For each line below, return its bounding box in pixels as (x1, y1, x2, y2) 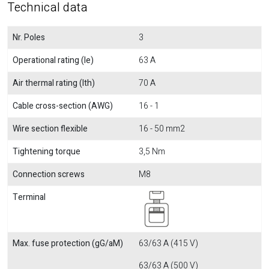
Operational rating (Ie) (13, 54, 94, 67)
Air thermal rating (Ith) (13, 77, 95, 89)
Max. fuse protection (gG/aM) (13, 237, 123, 250)
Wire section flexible (13, 122, 88, 135)
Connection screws (13, 168, 85, 181)
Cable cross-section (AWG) (13, 100, 113, 112)
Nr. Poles (13, 31, 45, 44)
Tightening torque (13, 145, 80, 158)
